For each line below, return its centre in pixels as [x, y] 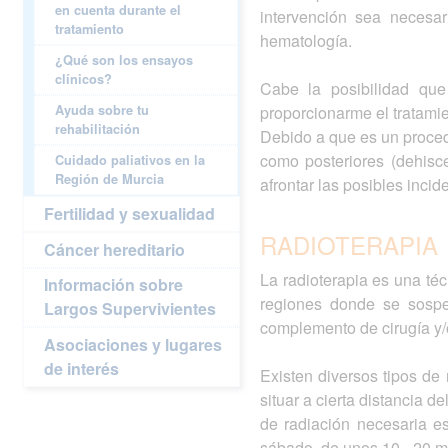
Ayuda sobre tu [102, 110]
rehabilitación [98, 129]
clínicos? [84, 79]
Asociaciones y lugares [133, 344]
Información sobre [114, 285]
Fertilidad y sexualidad [130, 214]
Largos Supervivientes [130, 309]
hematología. [305, 41]
